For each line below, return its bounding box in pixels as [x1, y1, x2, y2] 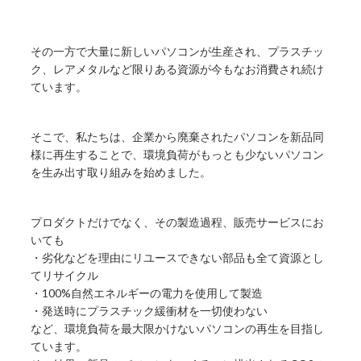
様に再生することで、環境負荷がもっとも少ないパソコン [31, 147, 325, 161]
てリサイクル [31, 268, 99, 282]
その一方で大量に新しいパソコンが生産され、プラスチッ [31, 44, 325, 58]
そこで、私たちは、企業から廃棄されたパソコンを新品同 [31, 129, 325, 143]
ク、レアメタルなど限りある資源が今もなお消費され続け [31, 61, 325, 76]
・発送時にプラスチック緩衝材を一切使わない [31, 303, 268, 317]
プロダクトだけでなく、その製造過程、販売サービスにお [31, 214, 325, 229]
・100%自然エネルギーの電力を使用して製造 [31, 285, 263, 300]
